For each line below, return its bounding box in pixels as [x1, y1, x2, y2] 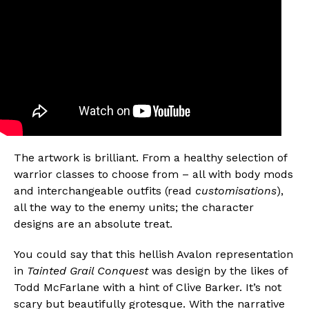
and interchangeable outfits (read [14, 183, 195, 197]
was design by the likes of [148, 263, 288, 277]
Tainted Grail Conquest [27, 263, 148, 277]
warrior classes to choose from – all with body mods [14, 167, 293, 181]
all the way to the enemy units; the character [14, 200, 254, 214]
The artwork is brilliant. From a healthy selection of [14, 150, 287, 164]
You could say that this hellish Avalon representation [14, 247, 293, 261]
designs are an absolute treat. [14, 217, 172, 230]
